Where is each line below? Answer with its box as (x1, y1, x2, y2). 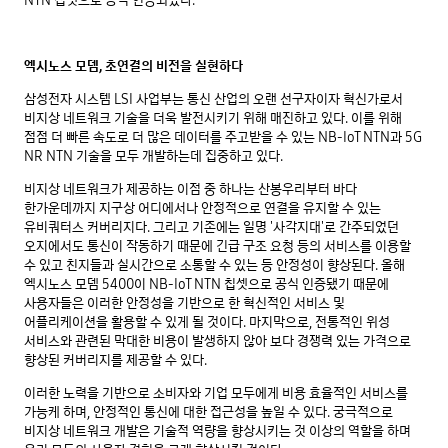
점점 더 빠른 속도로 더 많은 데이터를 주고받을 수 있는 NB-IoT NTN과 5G (24, 127, 422, 148)
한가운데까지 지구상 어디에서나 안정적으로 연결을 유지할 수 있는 (24, 198, 381, 219)
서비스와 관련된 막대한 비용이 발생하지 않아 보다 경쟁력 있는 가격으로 (24, 331, 411, 352)
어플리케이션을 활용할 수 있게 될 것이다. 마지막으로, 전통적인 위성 (24, 312, 390, 333)
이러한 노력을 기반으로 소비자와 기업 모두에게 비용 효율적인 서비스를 (24, 383, 408, 404)
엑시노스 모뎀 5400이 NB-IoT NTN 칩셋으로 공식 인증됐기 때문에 (24, 274, 389, 295)
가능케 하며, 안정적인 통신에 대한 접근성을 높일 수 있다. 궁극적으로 (24, 402, 393, 423)
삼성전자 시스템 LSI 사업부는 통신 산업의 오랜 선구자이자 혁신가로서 (24, 89, 403, 110)
